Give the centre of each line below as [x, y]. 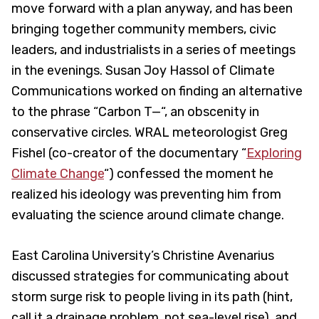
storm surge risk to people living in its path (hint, [152, 297]
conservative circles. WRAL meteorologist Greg [150, 132]
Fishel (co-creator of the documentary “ [129, 153]
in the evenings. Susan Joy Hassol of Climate [143, 70]
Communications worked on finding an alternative [157, 91]
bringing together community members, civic [144, 29]
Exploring [274, 153]
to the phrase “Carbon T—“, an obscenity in [135, 111]
